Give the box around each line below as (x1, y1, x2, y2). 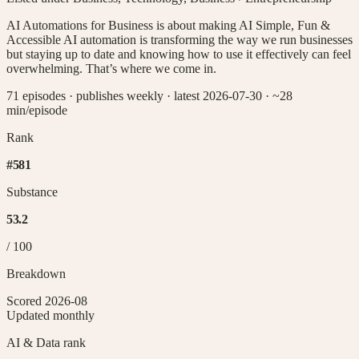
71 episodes (6, 88, 66, 103)
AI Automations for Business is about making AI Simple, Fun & (6, 18, 330, 32)
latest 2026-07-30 (174, 88, 262, 103)
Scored (6, 293, 45, 308)
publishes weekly (76, 88, 163, 103)
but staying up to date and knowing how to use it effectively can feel (6, 46, 351, 61)
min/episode (6, 103, 67, 117)
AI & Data (6, 335, 60, 349)
